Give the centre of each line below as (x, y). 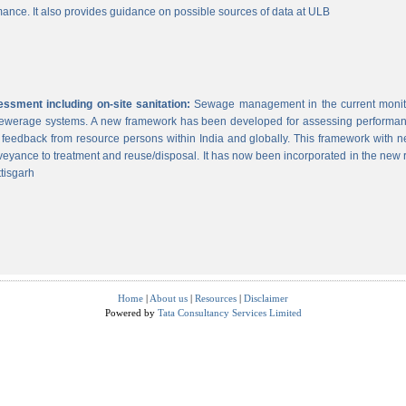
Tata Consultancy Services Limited (229, 313)
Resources (216, 298)
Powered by (131, 313)
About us (169, 298)
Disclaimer (266, 298)
